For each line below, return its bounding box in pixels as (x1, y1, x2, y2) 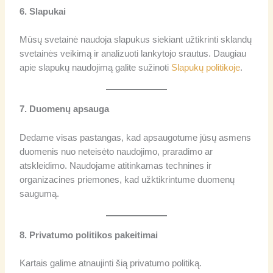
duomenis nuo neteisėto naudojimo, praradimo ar (19, 146, 213, 157)
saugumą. (19, 188, 60, 199)
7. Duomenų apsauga (19, 104, 110, 115)
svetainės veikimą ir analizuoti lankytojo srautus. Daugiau (19, 49, 247, 59)
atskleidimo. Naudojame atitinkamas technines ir (19, 160, 212, 171)
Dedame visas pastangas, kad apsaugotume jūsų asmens (19, 132, 252, 143)
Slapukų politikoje (171, 63, 241, 73)
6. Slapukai (19, 6, 66, 16)
